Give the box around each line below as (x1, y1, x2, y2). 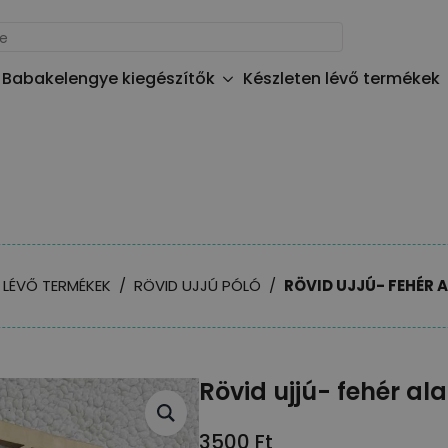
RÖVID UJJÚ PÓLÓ (134, 274, 261, 296)
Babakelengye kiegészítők (2, 67, 215, 91)
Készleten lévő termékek (243, 67, 440, 91)
